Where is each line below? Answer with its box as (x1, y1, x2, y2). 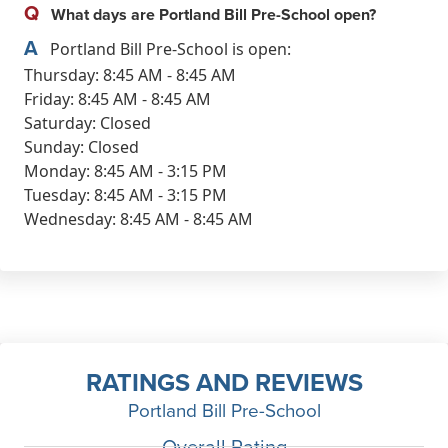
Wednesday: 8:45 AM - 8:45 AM (24, 207, 253, 230)
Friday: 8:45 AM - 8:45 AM (24, 87, 211, 110)
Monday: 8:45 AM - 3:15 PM (24, 159, 227, 182)
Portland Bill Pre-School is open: (46, 37, 291, 60)
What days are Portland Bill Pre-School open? (47, 2, 376, 26)
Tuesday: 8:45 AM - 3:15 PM (24, 183, 227, 206)
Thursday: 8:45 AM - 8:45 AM (24, 63, 236, 86)
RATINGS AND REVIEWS (85, 363, 363, 400)
